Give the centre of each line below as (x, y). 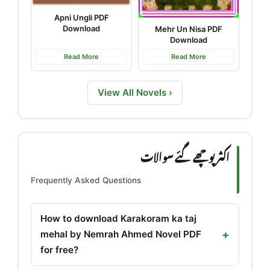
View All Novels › (135, 93)
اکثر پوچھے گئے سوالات (185, 155)
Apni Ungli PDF (81, 18)
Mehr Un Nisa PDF (189, 29)
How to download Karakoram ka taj (118, 219)
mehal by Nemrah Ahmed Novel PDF (121, 234)
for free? (59, 250)
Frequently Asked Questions (86, 180)
